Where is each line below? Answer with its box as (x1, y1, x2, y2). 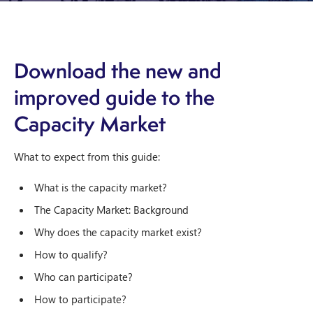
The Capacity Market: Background (34, 203, 189, 217)
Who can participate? (34, 270, 133, 284)
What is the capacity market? (34, 180, 167, 194)
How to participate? (34, 292, 126, 306)
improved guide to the (14, 83, 214, 111)
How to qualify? (34, 247, 108, 261)
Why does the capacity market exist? (34, 225, 202, 239)
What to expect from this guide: (14, 150, 160, 163)
